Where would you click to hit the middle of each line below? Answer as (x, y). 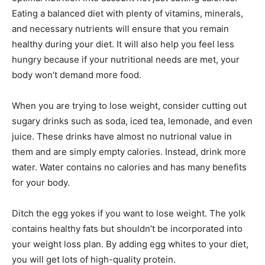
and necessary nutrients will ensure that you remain (120, 28)
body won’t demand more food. (77, 75)
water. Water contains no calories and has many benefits (129, 167)
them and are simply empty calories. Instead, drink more (129, 151)
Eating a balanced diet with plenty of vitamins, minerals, (127, 13)
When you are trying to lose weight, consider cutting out (129, 105)
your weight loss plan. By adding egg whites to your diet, (130, 244)
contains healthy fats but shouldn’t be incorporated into (127, 228)
